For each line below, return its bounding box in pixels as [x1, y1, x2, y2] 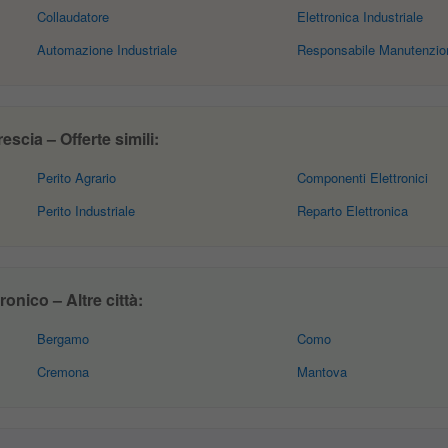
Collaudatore [37, 7, 110, 26]
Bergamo [37, 329, 90, 348]
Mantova [296, 362, 347, 381]
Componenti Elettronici [296, 168, 428, 187]
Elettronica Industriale [296, 7, 423, 26]
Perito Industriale [37, 201, 136, 220]
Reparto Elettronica [296, 201, 408, 220]
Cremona [37, 362, 90, 381]
